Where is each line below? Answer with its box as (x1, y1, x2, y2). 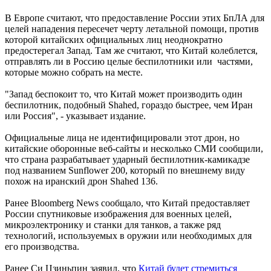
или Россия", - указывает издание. (5, 110, 146, 121)
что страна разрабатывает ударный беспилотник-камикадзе (5, 154, 250, 165)
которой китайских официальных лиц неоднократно (5, 34, 223, 45)
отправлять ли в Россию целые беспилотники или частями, (5, 56, 253, 67)
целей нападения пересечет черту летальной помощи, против (5, 23, 259, 34)
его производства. (5, 241, 79, 252)
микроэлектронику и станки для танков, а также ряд (5, 219, 221, 230)
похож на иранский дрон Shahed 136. (5, 175, 158, 186)
